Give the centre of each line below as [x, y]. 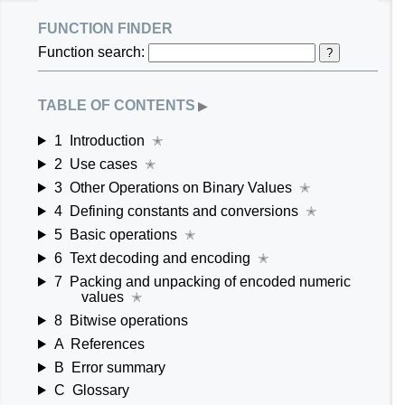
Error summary [118, 367]
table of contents [117, 104]
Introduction [107, 140]
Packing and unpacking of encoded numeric [210, 281]
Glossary [100, 390]
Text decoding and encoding [160, 258]
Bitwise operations [128, 320]
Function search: [93, 52]
